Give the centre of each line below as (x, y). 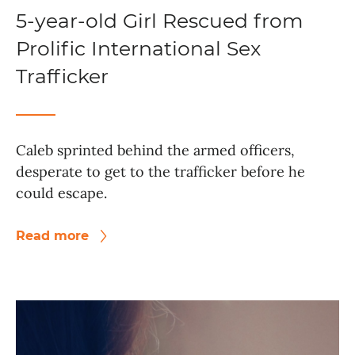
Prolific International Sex (138, 49)
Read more (54, 236)
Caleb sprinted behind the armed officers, (155, 151)
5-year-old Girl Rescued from (160, 21)
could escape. (61, 193)
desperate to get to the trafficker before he (160, 172)
